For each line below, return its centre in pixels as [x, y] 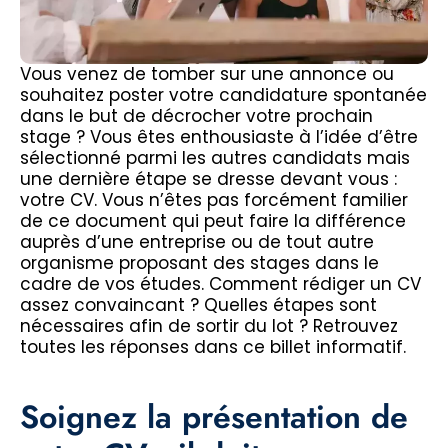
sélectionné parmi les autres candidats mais [215, 157]
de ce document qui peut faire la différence [213, 220]
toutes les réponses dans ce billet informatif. [213, 346]
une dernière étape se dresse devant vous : [208, 178]
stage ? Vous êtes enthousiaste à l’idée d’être [219, 136]
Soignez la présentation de [214, 416]
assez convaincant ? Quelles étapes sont [198, 304]
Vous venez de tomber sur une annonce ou [207, 73]
